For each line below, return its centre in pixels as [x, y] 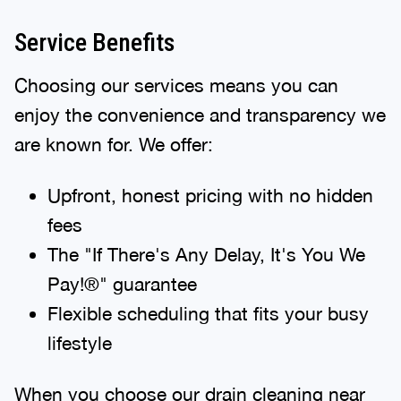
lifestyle [79, 342]
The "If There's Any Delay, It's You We [206, 254]
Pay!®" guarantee [122, 283]
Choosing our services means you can [176, 85]
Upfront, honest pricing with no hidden [210, 195]
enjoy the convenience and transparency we [200, 114]
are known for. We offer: [114, 144]
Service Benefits [94, 42]
